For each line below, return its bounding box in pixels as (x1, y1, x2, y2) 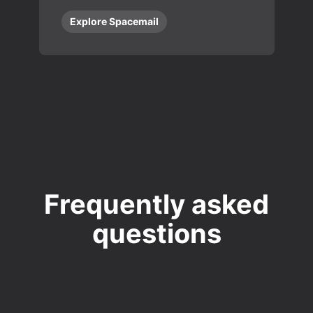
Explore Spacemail (69, 15, 159, 27)
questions (92, 217, 221, 249)
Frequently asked (44, 188, 269, 220)
